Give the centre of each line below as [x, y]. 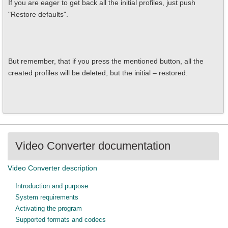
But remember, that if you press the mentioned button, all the [106, 61]
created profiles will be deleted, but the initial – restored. [98, 73]
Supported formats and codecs [61, 220]
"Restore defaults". [38, 14]
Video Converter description [52, 168]
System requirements [47, 197]
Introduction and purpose [52, 186]
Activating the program [49, 208]
